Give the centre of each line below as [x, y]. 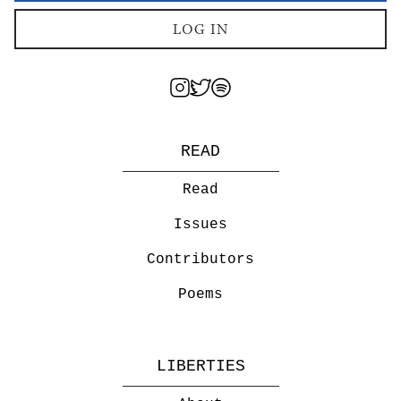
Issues [200, 224]
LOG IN [200, 29]
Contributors [200, 259]
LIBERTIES [200, 366]
